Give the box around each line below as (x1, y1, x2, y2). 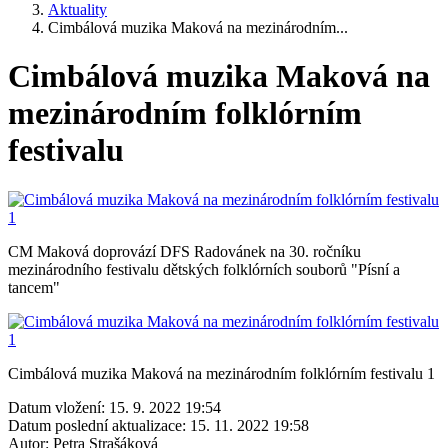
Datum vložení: (8, 398, 105, 416)
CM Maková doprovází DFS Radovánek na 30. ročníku (8, 242, 361, 260)
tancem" (8, 278, 60, 296)
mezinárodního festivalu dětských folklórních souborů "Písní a (8, 260, 400, 278)
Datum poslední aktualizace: (8, 416, 186, 434)
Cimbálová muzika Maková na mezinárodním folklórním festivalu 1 (8, 364, 435, 382)
